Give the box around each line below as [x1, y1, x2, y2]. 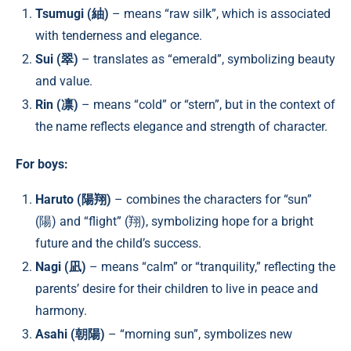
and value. [35, 74, 92, 89]
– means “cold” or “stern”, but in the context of [78, 97, 335, 113]
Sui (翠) [35, 52, 78, 67]
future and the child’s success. [35, 236, 201, 251]
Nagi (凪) [35, 259, 86, 275]
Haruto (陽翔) [35, 192, 111, 208]
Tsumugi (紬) [35, 6, 109, 22]
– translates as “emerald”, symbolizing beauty [78, 52, 335, 67]
